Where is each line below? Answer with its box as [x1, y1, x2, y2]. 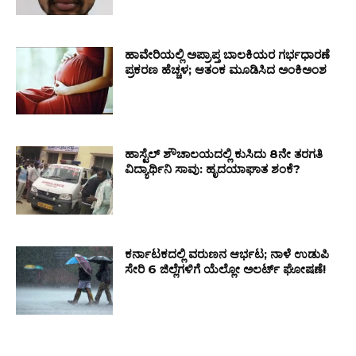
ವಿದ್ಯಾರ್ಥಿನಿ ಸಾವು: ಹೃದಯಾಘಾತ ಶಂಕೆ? [125, 161, 301, 177]
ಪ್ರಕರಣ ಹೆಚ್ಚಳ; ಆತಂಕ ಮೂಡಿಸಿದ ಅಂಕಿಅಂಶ [125, 61, 327, 77]
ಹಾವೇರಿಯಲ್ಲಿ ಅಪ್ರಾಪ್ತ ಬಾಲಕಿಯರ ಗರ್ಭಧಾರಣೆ [125, 46, 331, 62]
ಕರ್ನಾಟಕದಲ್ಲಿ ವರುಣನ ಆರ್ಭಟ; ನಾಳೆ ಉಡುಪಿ [125, 246, 330, 262]
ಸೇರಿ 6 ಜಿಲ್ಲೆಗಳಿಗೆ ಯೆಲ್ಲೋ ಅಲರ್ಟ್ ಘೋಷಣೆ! [125, 261, 327, 277]
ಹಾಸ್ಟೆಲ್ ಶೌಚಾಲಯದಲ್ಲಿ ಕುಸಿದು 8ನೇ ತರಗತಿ [125, 146, 323, 162]
